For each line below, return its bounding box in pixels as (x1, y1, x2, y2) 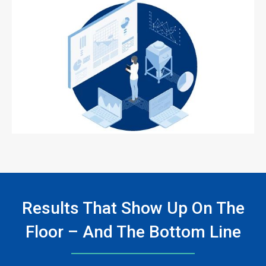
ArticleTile (2, 142, 37, 153)
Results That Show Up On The (21, 198, 245, 218)
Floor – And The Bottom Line (25, 222, 241, 242)
